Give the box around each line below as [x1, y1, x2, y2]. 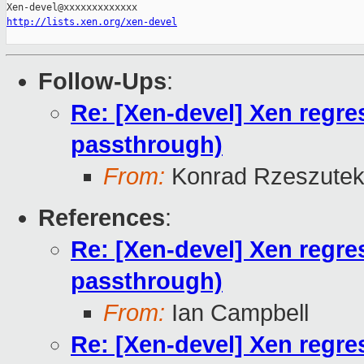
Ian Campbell [165, 300, 309, 327]
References [38, 205, 165, 232]
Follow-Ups [38, 68, 167, 95]
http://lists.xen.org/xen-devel [6, 16, 177, 28]
